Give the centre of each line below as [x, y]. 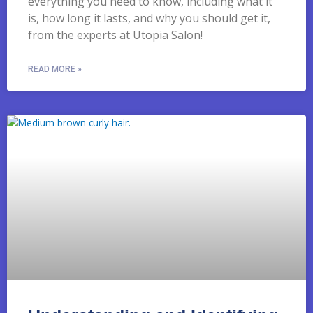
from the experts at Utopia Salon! [115, 35]
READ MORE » [55, 69]
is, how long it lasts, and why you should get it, [149, 18]
